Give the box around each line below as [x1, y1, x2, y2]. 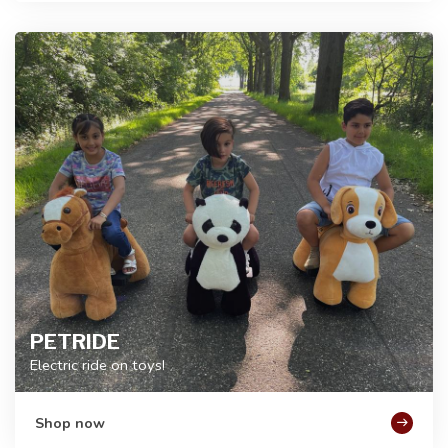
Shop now [35, 413, 105, 433]
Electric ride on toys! [30, 355, 165, 376]
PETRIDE [30, 329, 120, 355]
